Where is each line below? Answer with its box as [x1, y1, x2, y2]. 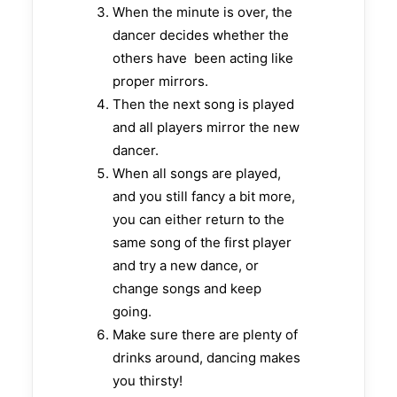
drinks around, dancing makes [113, 348, 300, 366]
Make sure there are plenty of [113, 325, 298, 343]
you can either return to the [113, 210, 284, 228]
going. [113, 302, 152, 320]
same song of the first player [113, 233, 292, 251]
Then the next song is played [113, 95, 294, 113]
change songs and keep [113, 279, 261, 297]
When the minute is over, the [113, 3, 292, 20]
